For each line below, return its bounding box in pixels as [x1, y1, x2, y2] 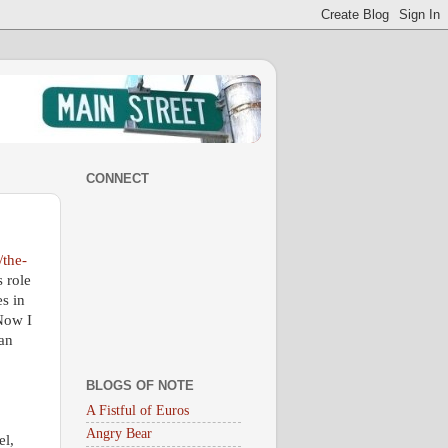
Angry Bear [86, 426, 152, 442]
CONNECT [86, 171, 149, 187]
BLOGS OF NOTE [86, 377, 194, 393]
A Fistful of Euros [86, 402, 189, 418]
